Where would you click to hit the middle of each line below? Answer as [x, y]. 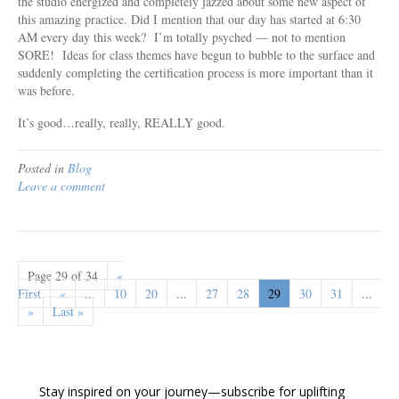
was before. [46, 90]
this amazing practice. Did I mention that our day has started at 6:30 [189, 19]
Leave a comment [61, 185]
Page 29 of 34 [63, 275]
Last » [68, 311]
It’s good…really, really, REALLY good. [122, 122]
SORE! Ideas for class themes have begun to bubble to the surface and [196, 54]
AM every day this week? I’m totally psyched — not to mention [182, 37]
